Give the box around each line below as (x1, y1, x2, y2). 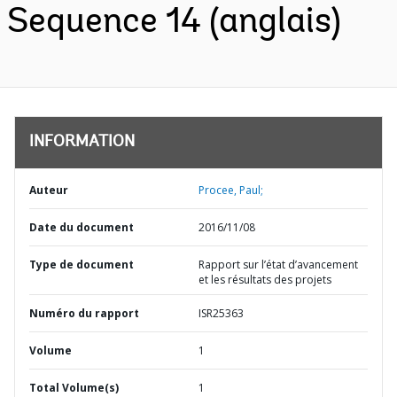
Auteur (29, 183, 68, 198)
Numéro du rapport (29, 306, 139, 321)
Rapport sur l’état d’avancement (198, 257, 358, 272)
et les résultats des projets (198, 272, 331, 287)
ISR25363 (198, 306, 244, 321)
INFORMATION (29, 135, 135, 151)
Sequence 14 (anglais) (7, 5, 341, 41)
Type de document (29, 257, 134, 272)
